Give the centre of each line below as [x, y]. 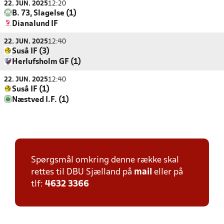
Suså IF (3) [31, 51]
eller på [167, 172]
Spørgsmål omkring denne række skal [105, 160]
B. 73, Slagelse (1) [44, 13]
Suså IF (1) [31, 89]
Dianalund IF [35, 24]
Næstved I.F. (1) [40, 100]
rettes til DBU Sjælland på [82, 172]
